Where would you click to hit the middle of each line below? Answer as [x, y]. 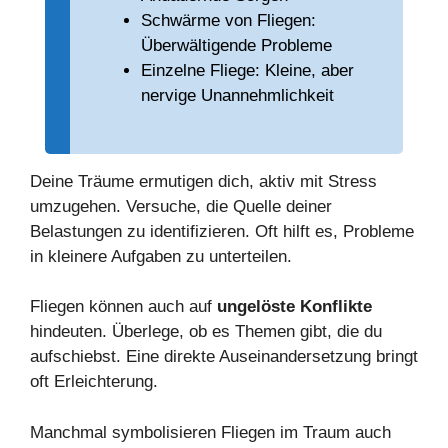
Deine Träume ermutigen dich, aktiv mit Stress [203, 181]
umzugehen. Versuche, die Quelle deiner [181, 206]
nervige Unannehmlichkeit [237, 96]
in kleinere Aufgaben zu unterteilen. [161, 256]
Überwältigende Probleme [236, 46]
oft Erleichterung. [94, 382]
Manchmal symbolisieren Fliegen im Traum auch [210, 432]
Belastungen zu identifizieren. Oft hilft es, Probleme [222, 231]
